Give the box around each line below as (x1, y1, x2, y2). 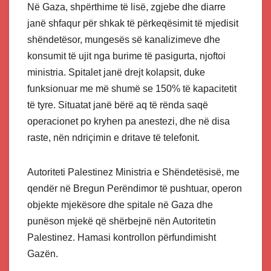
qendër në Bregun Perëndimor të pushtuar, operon (27, 183, 242, 194)
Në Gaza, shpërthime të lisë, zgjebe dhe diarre (27, 2, 226, 13)
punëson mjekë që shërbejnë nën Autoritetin (27, 216, 216, 227)
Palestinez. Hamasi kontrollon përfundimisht (27, 232, 216, 243)
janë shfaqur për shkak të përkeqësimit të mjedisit (27, 18, 238, 29)
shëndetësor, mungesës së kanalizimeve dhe (27, 34, 220, 45)
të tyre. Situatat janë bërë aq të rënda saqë (27, 100, 208, 111)
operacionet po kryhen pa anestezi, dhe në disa (27, 116, 230, 127)
